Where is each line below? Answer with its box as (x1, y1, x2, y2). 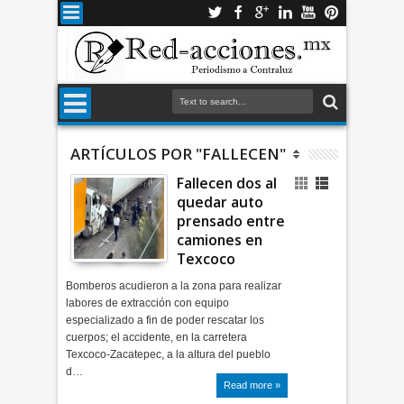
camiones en (177, 230, 263, 250)
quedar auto (177, 192, 264, 212)
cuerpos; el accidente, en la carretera (66, 331, 248, 344)
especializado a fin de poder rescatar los (66, 314, 265, 326)
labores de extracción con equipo (66, 297, 230, 309)
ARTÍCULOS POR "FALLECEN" (70, 143, 287, 164)
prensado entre (177, 211, 286, 231)
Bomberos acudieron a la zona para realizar (66, 280, 282, 292)
